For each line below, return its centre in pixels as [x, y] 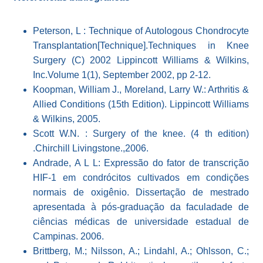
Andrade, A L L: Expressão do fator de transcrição [141, 163]
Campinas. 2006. [68, 237]
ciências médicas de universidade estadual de [141, 222]
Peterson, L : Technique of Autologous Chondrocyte [141, 31]
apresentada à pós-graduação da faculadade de [141, 207]
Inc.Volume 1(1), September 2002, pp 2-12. [122, 75]
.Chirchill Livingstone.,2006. [91, 149]
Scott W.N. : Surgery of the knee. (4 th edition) [141, 134]
